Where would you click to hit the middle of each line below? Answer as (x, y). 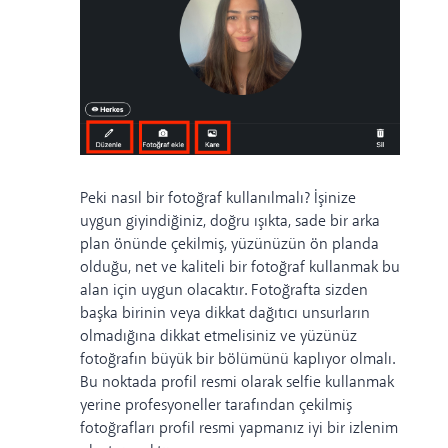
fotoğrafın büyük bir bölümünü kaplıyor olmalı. (237, 360)
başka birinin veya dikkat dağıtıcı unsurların (225, 314)
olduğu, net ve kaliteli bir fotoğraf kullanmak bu (240, 268)
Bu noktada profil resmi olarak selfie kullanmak (237, 383)
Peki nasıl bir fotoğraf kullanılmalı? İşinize (218, 199)
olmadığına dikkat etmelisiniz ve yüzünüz (218, 337)
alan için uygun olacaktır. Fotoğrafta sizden (224, 291)
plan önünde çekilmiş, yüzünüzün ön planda (229, 245)
